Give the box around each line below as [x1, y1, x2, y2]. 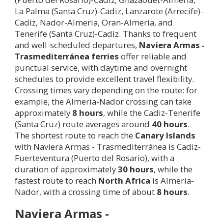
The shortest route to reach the [15, 129, 135, 141]
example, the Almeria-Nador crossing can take [15, 95, 192, 107]
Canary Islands [135, 129, 195, 141]
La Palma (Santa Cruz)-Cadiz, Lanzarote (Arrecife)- [15, 5, 203, 17]
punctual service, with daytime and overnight [15, 61, 187, 73]
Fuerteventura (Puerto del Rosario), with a [15, 152, 174, 164]
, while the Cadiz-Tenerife [103, 107, 200, 118]
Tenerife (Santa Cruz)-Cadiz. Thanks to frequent [15, 27, 196, 39]
